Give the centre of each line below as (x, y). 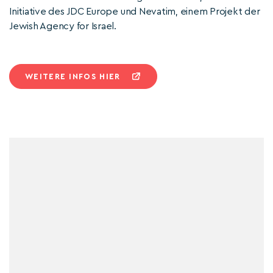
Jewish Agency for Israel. (63, 26)
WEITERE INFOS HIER (73, 76)
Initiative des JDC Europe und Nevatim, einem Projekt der (135, 12)
